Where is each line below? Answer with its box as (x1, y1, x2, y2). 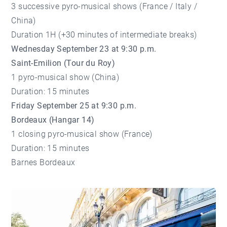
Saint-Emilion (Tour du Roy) (11, 58, 116, 68)
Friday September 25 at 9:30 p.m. (11, 101, 137, 111)
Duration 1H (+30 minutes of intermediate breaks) (11, 30, 197, 40)
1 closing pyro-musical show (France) (11, 129, 153, 139)
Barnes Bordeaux (11, 158, 75, 168)
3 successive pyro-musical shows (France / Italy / (11, 2, 198, 12)
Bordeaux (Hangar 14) (11, 115, 95, 125)
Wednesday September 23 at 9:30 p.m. (11, 44, 157, 54)
